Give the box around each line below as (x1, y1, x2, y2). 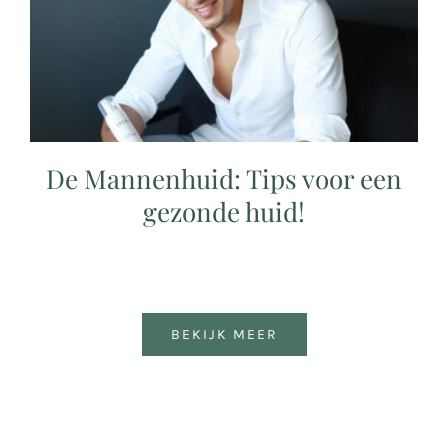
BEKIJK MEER (170, 326, 278, 344)
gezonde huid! (143, 194, 305, 230)
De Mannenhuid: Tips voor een (46, 161, 402, 197)
